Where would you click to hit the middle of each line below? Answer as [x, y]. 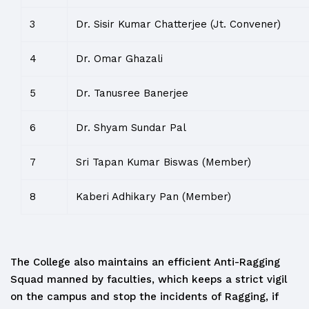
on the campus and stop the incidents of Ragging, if [144, 297]
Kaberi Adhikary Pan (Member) [153, 197]
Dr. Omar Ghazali [119, 59]
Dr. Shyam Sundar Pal [131, 128]
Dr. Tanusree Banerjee [132, 93]
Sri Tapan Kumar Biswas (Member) [163, 162]
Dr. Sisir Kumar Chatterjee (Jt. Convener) [178, 24]
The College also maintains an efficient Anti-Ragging [145, 262]
